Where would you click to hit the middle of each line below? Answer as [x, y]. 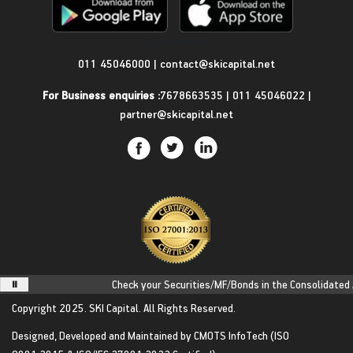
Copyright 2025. [50, 307]
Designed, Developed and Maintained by [103, 335]
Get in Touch [176, 40]
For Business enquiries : [101, 95]
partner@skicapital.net [176, 113]
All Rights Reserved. [188, 307]
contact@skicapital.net [217, 63]
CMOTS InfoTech [231, 335]
